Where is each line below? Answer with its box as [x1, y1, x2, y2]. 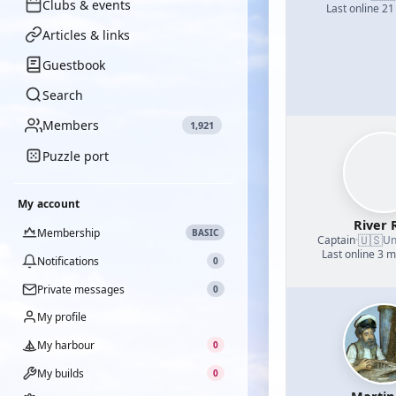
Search [42, 86, 83, 103]
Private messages [37, 281, 125, 297]
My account [18, 196, 80, 211]
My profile [37, 309, 87, 324]
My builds [37, 365, 84, 381]
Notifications [37, 253, 99, 269]
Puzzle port [42, 147, 109, 164]
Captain [317, 232, 355, 247]
